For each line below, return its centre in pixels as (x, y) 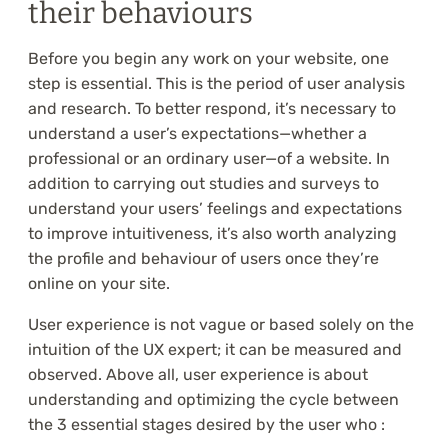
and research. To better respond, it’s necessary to (212, 109)
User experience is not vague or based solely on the (221, 325)
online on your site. (99, 284)
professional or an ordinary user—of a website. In (209, 159)
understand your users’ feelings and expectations (215, 209)
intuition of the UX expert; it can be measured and (215, 350)
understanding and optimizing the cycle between (213, 400)
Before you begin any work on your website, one (208, 59)
